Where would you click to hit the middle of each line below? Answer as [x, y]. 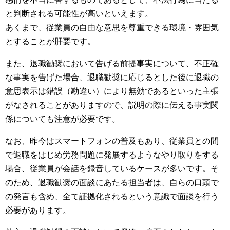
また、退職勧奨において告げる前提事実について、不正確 [112, 63]
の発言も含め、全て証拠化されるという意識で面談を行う [112, 196]
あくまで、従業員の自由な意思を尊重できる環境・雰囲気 [112, 27]
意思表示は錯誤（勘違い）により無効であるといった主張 [112, 90]
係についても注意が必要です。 [63, 118]
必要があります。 [38, 209]
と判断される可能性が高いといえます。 [79, 13]
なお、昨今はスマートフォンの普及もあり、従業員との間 [112, 140]
